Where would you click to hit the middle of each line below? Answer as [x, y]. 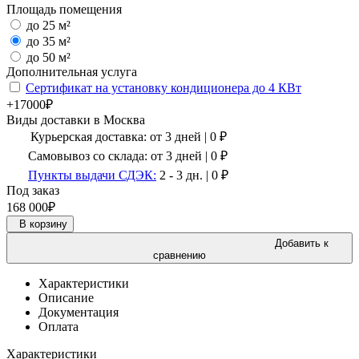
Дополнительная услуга [72, 71]
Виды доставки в [55, 119]
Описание [66, 297]
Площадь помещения [64, 9]
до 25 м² [48, 25]
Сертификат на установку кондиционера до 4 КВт [163, 87]
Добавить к [301, 243]
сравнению [179, 255]
